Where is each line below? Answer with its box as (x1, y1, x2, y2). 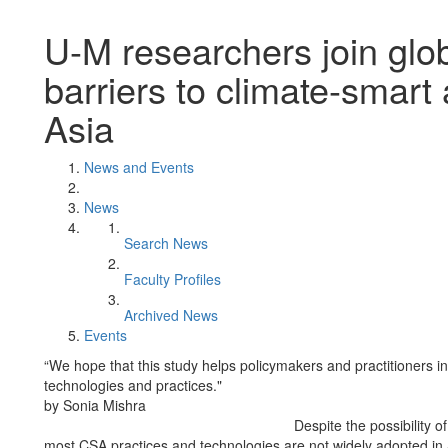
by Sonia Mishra (44, 395, 146, 415)
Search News (124, 233, 208, 253)
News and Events (84, 157, 194, 177)
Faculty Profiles (124, 269, 221, 289)
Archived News (124, 305, 218, 325)
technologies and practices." (44, 375, 222, 395)
